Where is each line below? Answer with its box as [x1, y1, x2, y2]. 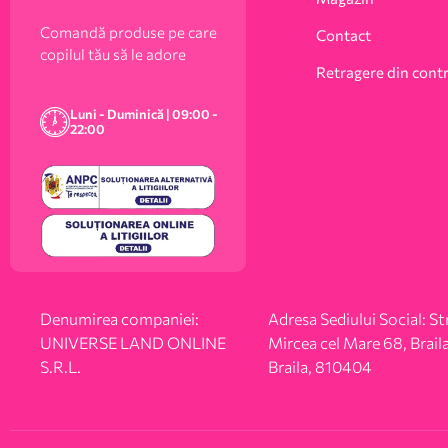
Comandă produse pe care [40, 22, 217, 41]
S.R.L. [40, 357, 81, 377]
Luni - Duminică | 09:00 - [70, 106, 218, 123]
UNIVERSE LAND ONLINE [40, 333, 226, 353]
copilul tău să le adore [40, 44, 186, 63]
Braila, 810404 [268, 357, 372, 377]
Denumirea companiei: [40, 309, 199, 329]
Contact [316, 25, 371, 44]
